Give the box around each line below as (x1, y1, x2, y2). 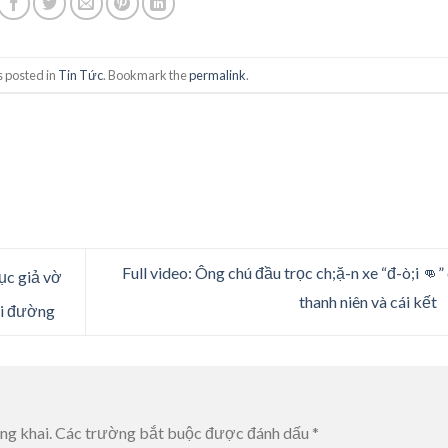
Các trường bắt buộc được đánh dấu (55, 423, 312, 443)
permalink (189, 66, 247, 83)
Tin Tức (58, 66, 104, 83)
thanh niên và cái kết (298, 292, 440, 312)
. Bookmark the (103, 66, 190, 83)
